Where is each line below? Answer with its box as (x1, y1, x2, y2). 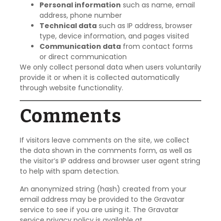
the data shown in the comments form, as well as (20, 146, 192, 156)
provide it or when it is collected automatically (20, 72, 180, 82)
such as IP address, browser (97, 20, 192, 31)
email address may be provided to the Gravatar (20, 194, 184, 204)
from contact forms (121, 41, 193, 51)
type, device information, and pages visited (39, 31, 189, 41)
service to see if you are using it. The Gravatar (20, 204, 179, 215)
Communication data (39, 41, 121, 51)
